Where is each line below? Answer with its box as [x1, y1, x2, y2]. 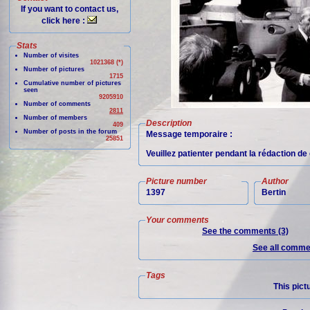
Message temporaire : [146, 129, 232, 139]
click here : [42, 16, 87, 26]
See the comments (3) [202, 226, 289, 236]
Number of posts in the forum [24, 128, 117, 135]
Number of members [24, 114, 87, 121]
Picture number [146, 176, 207, 186]
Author [262, 176, 289, 186]
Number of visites [24, 52, 79, 59]
